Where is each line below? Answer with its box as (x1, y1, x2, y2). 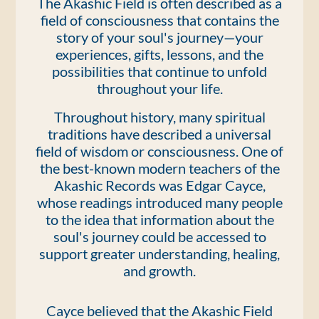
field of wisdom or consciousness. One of (36, 142, 283, 159)
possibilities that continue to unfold (52, 63, 267, 80)
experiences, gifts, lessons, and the (56, 46, 263, 63)
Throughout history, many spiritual (53, 108, 266, 125)
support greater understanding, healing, (39, 245, 280, 262)
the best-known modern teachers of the (39, 159, 280, 177)
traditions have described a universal (48, 125, 271, 142)
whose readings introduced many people (36, 194, 283, 211)
